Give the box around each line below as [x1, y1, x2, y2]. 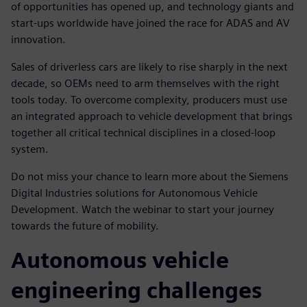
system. [11, 142, 49, 156]
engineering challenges [11, 276, 262, 304]
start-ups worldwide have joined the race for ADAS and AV [11, 16, 290, 29]
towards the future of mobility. [11, 219, 159, 232]
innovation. [11, 32, 66, 46]
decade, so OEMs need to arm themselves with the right [11, 76, 280, 90]
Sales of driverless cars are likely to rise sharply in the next [11, 60, 288, 73]
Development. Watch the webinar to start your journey [11, 202, 274, 216]
